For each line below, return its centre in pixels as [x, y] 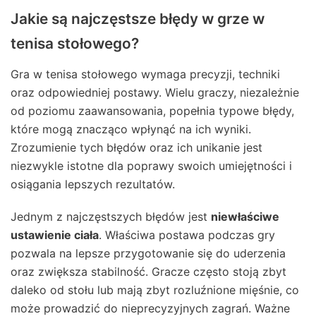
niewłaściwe [245, 216]
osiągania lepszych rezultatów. [93, 184]
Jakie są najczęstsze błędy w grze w [138, 18]
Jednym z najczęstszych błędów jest [111, 216]
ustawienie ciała [55, 235]
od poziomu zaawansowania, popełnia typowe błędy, [152, 110]
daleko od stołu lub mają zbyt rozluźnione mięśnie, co [155, 290]
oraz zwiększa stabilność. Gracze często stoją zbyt [148, 271]
